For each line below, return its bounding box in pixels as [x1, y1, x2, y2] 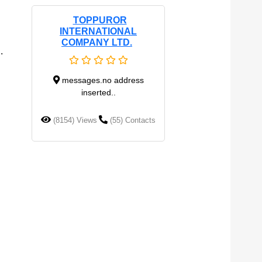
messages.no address [61, 75, 144, 85]
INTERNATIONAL [60, 26, 137, 36]
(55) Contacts [110, 116, 156, 125]
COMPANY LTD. [61, 37, 132, 47]
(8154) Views [53, 116, 97, 125]
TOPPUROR [73, 15, 127, 25]
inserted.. [81, 88, 116, 97]
